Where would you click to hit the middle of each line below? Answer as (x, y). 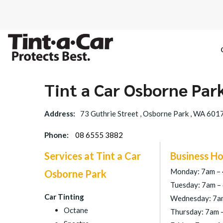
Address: (59, 113)
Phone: (57, 135)
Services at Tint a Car (92, 156)
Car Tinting (64, 197)
